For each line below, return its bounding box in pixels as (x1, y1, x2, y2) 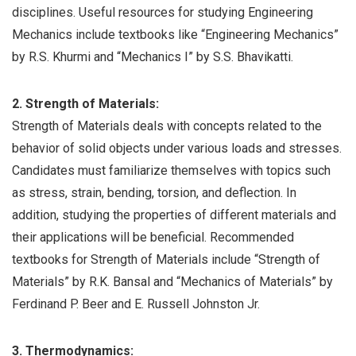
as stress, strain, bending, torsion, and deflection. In (12, 185, 296, 201)
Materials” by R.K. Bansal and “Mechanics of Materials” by (12, 274, 333, 290)
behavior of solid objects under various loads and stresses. (12, 141, 342, 157)
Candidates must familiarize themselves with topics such (12, 163, 331, 179)
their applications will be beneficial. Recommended (12, 230, 294, 246)
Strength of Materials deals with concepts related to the (12, 118, 322, 134)
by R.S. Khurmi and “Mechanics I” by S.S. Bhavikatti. (12, 49, 293, 65)
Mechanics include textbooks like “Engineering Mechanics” (12, 27, 339, 43)
